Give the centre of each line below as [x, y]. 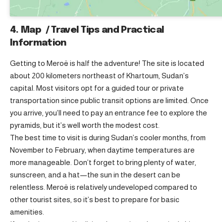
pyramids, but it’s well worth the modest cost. [85, 125]
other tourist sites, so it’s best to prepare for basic [95, 200]
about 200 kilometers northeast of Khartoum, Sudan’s [99, 76]
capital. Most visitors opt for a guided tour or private [97, 88]
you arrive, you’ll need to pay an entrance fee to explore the [109, 113]
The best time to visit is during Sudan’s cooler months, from [108, 138]
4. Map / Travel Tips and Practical [87, 30]
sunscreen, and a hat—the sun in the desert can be [95, 175]
